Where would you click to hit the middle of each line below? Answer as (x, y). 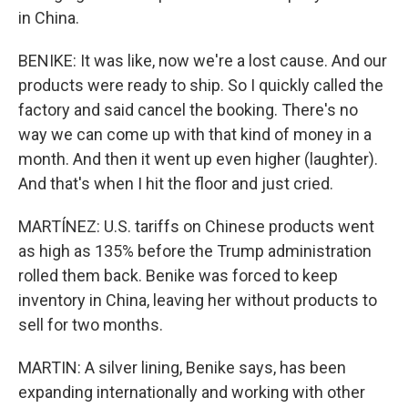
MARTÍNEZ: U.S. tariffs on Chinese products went (196, 226)
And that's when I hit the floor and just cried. (176, 184)
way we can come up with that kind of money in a (195, 134)
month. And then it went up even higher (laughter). (198, 159)
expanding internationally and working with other (192, 392)
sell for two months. (91, 325)
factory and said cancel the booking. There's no (188, 110)
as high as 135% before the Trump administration (195, 251)
